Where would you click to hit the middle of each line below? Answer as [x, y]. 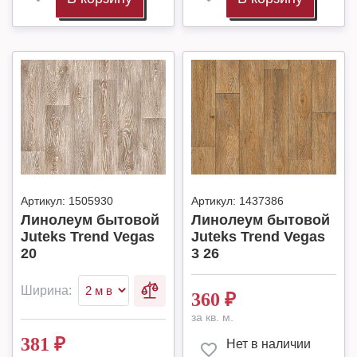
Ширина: [46, 290]
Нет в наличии [269, 344]
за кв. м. [212, 317]
